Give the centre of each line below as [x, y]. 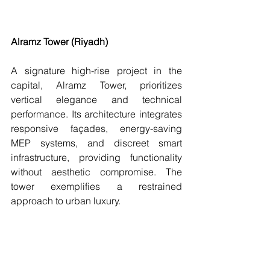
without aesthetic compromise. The [96, 171]
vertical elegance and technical [96, 99]
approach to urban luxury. [66, 200]
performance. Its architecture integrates [96, 114]
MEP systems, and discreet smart [96, 143]
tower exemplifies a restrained [96, 186]
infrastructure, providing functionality [96, 157]
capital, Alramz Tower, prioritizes [96, 85]
